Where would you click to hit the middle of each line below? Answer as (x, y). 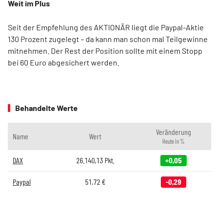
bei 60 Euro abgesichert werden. (64, 63)
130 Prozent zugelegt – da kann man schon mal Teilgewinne (108, 39)
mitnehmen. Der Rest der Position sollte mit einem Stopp (105, 51)
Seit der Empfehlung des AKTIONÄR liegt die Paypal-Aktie (106, 27)
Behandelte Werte (46, 108)
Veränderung (173, 132)
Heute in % (173, 142)
